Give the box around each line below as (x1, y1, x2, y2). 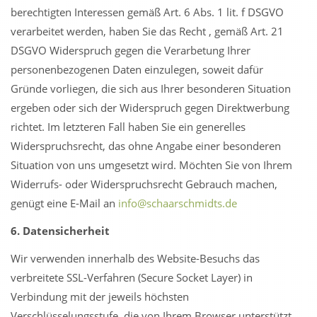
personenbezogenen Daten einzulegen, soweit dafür (11, 62, 263, 76)
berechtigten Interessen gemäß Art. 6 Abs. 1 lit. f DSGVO (11, 5, 284, 19)
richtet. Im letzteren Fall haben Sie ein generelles (11, 120, 246, 134)
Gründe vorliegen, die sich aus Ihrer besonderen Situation (11, 81, 291, 96)
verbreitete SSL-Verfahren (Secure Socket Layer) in (11, 270, 253, 284)
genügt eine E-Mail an (11, 196, 118, 210)
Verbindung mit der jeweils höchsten (11, 289, 189, 304)
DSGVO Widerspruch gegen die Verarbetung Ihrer (11, 43, 250, 57)
